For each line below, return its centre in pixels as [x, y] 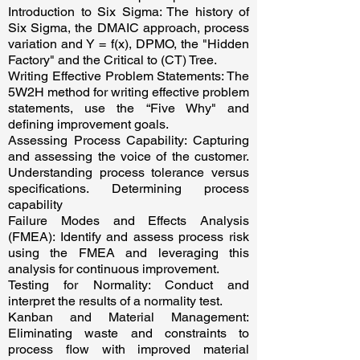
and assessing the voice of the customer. [129, 156]
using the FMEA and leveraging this [129, 253]
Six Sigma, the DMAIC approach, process [129, 28]
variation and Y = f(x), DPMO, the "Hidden [129, 44]
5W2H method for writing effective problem [129, 92]
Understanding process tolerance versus [129, 172]
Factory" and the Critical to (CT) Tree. [114, 60]
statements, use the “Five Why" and [129, 108]
